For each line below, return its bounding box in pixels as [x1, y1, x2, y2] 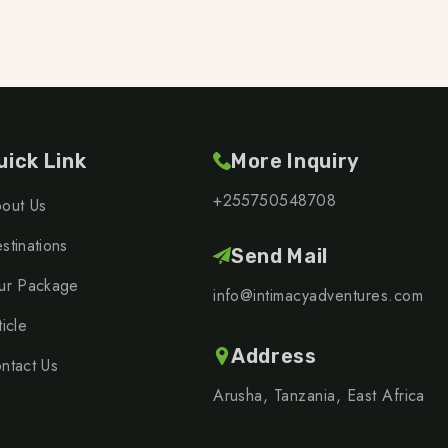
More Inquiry [231, 148, 360, 173]
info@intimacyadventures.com [213, 283, 423, 307]
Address [231, 343, 317, 368]
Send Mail [231, 243, 328, 268]
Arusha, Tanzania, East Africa [213, 383, 425, 407]
